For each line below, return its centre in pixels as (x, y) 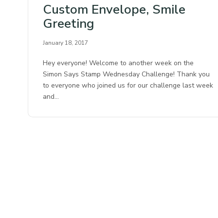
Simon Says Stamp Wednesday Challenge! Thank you (127, 74)
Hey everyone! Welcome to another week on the (118, 63)
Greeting (69, 23)
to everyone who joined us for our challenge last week (128, 85)
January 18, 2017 (65, 43)
